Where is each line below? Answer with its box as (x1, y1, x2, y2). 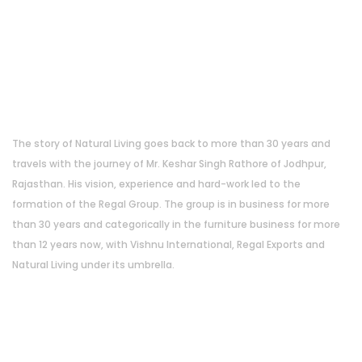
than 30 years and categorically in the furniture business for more (12, 217, 340, 231)
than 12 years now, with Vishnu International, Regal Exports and (12, 237, 325, 251)
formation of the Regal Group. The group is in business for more (12, 196, 330, 211)
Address (12, 339, 73, 360)
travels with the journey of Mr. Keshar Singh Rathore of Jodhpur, (12, 156, 326, 170)
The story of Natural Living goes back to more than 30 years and (12, 136, 330, 150)
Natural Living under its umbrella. (12, 257, 175, 271)
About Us (26, 74, 112, 108)
